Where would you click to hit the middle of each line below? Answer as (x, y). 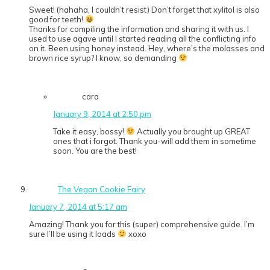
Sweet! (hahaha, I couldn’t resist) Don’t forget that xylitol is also (144, 10)
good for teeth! (57, 20)
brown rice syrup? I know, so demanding (104, 58)
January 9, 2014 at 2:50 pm (102, 114)
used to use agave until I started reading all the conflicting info (143, 39)
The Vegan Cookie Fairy (102, 190)
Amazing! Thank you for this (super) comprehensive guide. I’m (142, 224)
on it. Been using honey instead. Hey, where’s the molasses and (147, 49)
